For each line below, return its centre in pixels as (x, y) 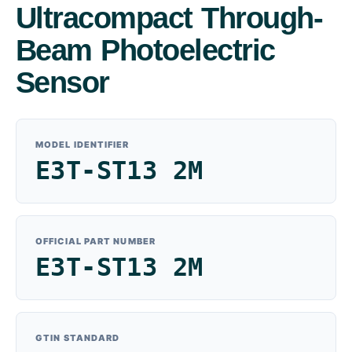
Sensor (62, 82)
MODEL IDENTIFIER (82, 144)
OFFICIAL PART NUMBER (95, 241)
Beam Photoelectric (145, 50)
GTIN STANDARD (78, 337)
